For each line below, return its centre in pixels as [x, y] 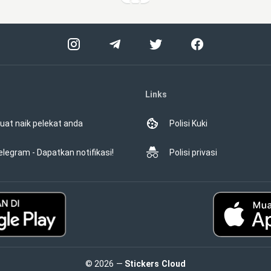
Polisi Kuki [188, 123]
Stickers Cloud [155, 264]
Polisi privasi [193, 152]
